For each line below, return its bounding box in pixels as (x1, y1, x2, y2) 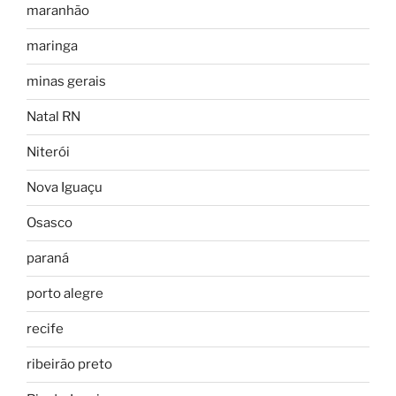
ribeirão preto (27, 356, 112, 373)
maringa (27, 38, 78, 55)
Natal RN (27, 109, 80, 126)
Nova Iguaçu (27, 179, 103, 196)
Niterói (27, 144, 70, 161)
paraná (27, 250, 69, 267)
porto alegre (27, 286, 103, 302)
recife (27, 321, 64, 338)
